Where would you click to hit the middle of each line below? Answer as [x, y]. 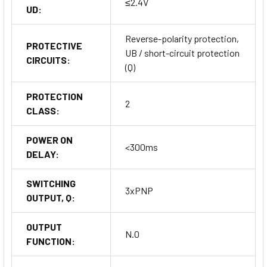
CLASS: [43, 110]
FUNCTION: [51, 241]
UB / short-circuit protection [182, 52]
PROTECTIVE [54, 45]
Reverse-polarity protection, [182, 38]
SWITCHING [51, 183]
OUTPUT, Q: [51, 197]
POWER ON [49, 139]
